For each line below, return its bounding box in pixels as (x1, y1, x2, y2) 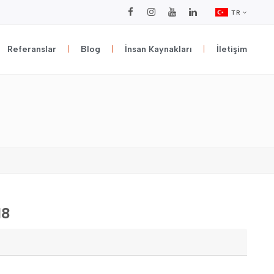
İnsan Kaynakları (125, 44, 192, 54)
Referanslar (7, 44, 56, 54)
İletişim (217, 44, 247, 54)
